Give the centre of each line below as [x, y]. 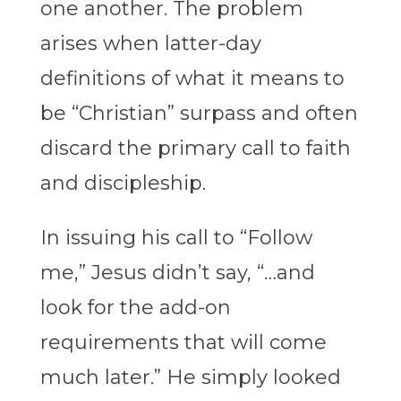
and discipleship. [123, 183]
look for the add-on [135, 308]
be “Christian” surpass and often [199, 114]
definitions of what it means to [192, 79]
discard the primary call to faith [195, 149]
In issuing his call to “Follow [176, 238]
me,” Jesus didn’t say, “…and [177, 273]
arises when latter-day [150, 44]
